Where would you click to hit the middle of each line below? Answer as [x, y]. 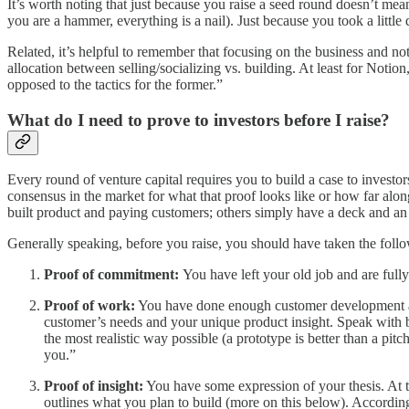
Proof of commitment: [113, 275]
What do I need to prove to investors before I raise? [199, 120]
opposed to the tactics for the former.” [115, 84]
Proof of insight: [94, 386]
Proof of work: [89, 306]
